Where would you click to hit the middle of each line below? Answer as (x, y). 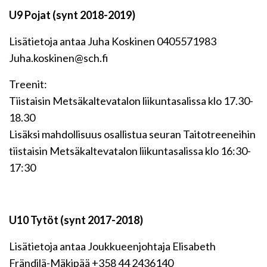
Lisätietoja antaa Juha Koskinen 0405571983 (113, 41)
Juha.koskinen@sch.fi (59, 58)
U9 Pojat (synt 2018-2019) (72, 15)
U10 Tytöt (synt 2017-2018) (76, 220)
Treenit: (28, 84)
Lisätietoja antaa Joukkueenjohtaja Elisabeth (112, 246)
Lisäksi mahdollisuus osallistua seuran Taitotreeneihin (132, 134)
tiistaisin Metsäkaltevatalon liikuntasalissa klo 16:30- (130, 151)
